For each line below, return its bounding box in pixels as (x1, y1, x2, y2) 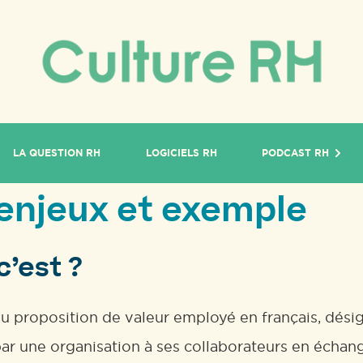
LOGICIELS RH (145, 147, 217, 160)
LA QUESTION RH (13, 147, 101, 160)
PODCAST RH (262, 147, 330, 160)
